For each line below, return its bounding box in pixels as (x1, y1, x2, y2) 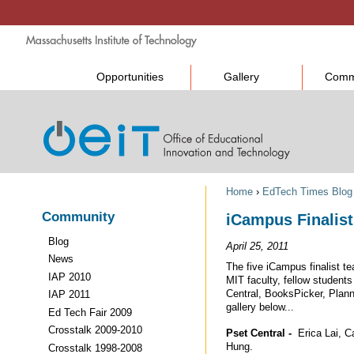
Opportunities (96, 71, 164, 83)
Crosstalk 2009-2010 (48, 324, 143, 337)
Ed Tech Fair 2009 (48, 306, 133, 318)
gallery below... (226, 300, 294, 313)
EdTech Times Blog (262, 186, 352, 198)
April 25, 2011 (226, 239, 288, 252)
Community (42, 209, 115, 224)
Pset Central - (226, 326, 295, 339)
